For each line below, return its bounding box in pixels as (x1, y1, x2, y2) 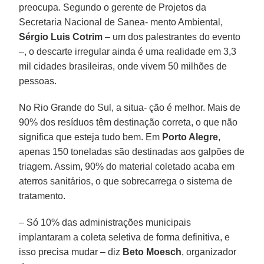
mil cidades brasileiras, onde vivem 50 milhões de (19, 61, 227, 71)
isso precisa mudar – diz (19, 246, 123, 257)
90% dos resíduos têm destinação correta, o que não (19, 117, 238, 127)
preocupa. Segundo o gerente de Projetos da (19, 2, 207, 12)
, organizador (181, 246, 237, 257)
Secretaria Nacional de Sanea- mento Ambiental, (19, 16, 223, 27)
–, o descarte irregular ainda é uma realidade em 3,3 (19, 46, 237, 57)
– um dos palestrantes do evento (103, 31, 241, 42)
